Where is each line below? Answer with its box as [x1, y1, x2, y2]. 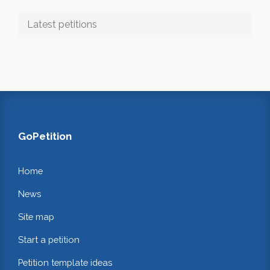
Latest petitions [27, 18, 97, 30]
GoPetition [18, 130, 72, 142]
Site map [18, 212, 54, 222]
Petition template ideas [18, 257, 112, 268]
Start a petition [18, 234, 80, 245]
